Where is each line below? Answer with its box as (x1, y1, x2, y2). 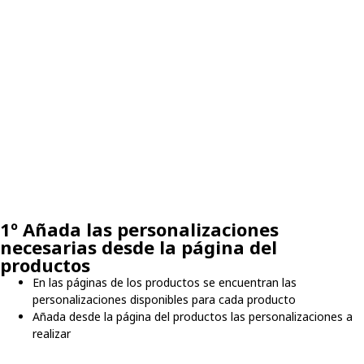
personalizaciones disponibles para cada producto (32, 292, 296, 308)
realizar (32, 326, 71, 342)
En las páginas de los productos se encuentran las (32, 275, 297, 291)
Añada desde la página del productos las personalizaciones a (32, 309, 353, 325)
